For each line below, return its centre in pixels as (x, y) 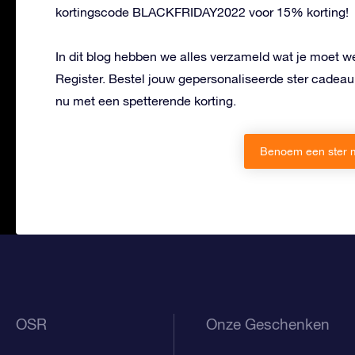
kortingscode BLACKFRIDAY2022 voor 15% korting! (202, 12)
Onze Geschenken (268, 324)
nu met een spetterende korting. (146, 101)
